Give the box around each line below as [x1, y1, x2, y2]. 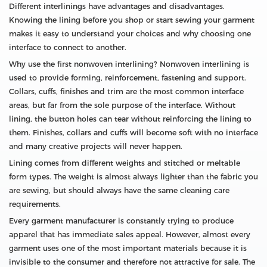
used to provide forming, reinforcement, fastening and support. [9, 73, 246, 83]
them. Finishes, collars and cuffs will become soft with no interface [9, 128, 258, 138]
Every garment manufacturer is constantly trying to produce [9, 216, 234, 226]
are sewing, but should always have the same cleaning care [9, 186, 229, 195]
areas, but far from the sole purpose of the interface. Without [9, 101, 235, 110]
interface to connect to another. [9, 43, 126, 52]
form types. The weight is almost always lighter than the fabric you [9, 172, 258, 182]
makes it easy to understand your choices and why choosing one [9, 29, 251, 39]
